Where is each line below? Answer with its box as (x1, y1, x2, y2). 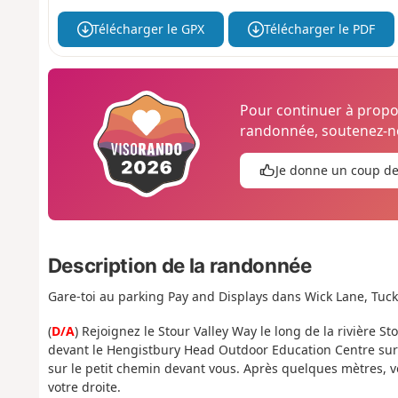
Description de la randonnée (47, 253, 312, 278)
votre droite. (47, 378, 121, 395)
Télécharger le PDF (263, 20, 375, 38)
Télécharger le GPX (92, 20, 205, 38)
